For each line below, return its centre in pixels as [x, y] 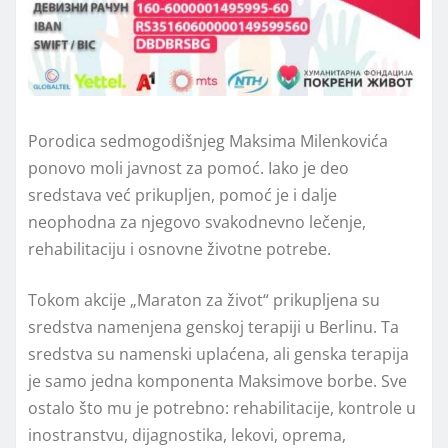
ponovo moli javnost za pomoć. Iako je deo [188, 167]
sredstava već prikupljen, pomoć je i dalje [182, 194]
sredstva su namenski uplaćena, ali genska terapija [218, 353]
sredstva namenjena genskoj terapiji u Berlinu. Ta [213, 326]
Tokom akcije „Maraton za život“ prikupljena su [204, 299]
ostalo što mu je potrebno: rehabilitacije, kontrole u [222, 407]
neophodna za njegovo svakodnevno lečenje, [197, 221]
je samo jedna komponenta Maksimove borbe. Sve [217, 380]
